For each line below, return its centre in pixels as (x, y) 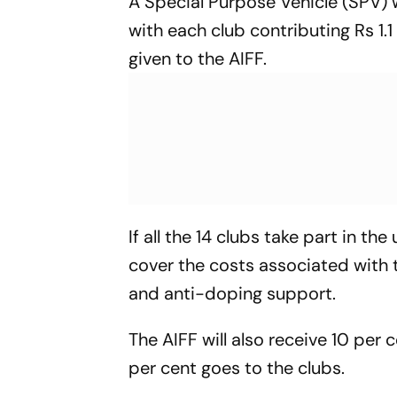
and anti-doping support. (233, 293)
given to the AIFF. (198, 58)
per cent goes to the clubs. (237, 367)
